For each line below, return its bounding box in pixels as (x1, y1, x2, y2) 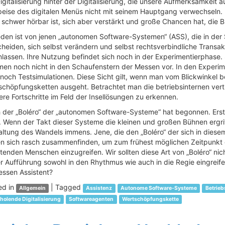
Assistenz (86, 185, 113, 191)
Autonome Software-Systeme (120, 185, 197, 191)
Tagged (55, 183, 83, 191)
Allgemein (19, 185, 46, 191)
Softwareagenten (69, 196, 114, 202)
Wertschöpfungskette (122, 196, 179, 202)
